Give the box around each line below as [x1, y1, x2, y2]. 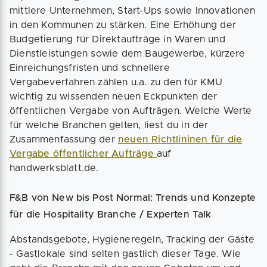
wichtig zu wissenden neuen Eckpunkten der [10, 92, 218, 101]
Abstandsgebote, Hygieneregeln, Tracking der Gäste [10, 235, 254, 244]
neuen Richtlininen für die [118, 135, 243, 144]
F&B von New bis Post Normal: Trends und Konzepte [10, 193, 256, 203]
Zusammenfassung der [10, 135, 118, 144]
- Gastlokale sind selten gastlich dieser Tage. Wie [10, 249, 241, 259]
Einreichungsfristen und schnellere [10, 63, 170, 73]
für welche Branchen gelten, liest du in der [10, 120, 209, 130]
